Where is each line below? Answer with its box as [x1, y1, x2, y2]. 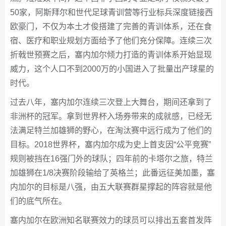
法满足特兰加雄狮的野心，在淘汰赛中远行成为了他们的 [10, 126, 212, 135]
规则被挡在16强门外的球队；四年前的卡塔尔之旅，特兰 [10, 154, 213, 163]
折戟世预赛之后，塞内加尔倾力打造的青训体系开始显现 [10, 50, 212, 60]
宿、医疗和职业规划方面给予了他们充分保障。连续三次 [10, 36, 212, 45]
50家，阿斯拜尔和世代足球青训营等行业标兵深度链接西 [10, 8, 213, 17]
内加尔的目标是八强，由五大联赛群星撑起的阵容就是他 [10, 183, 212, 192]
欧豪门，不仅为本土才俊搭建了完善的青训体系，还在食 [10, 22, 212, 31]
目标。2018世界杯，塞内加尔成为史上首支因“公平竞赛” [10, 140, 211, 149]
